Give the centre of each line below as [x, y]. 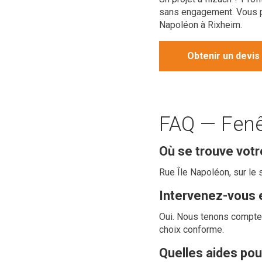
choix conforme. [192, 230]
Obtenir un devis [223, 56]
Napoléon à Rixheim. [201, 25]
